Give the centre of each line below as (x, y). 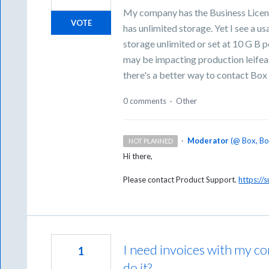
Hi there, (138, 156)
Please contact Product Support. (181, 179)
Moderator (208, 140)
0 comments (145, 101)
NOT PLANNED (150, 141)
